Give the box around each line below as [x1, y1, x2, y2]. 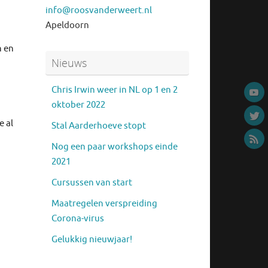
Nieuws [51, 55, 87, 70]
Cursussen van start [51, 176, 132, 188]
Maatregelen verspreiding [51, 197, 157, 209]
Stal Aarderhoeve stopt [51, 120, 146, 132]
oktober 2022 [51, 99, 105, 111]
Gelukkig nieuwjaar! [51, 233, 132, 245]
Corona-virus [51, 212, 104, 224]
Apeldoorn [45, 19, 89, 31]
